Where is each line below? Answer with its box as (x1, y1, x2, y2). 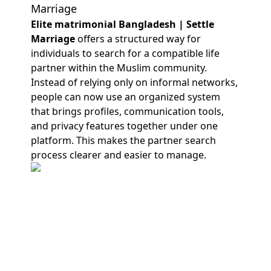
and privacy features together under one (30, 119, 218, 132)
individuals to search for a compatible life (30, 47, 220, 60)
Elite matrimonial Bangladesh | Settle (30, 18, 214, 31)
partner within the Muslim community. (30, 61, 207, 74)
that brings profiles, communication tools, (30, 105, 224, 118)
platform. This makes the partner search (30, 134, 216, 147)
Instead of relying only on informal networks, (30, 76, 238, 89)
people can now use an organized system (30, 90, 220, 103)
